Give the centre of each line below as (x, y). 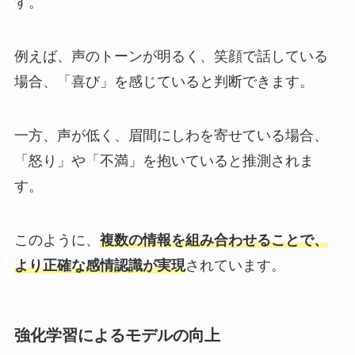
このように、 (57, 240)
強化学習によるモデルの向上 (117, 335)
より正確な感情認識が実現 (99, 265)
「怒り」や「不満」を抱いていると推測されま (164, 160)
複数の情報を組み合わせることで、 (214, 240)
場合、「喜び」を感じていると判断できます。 (164, 82)
